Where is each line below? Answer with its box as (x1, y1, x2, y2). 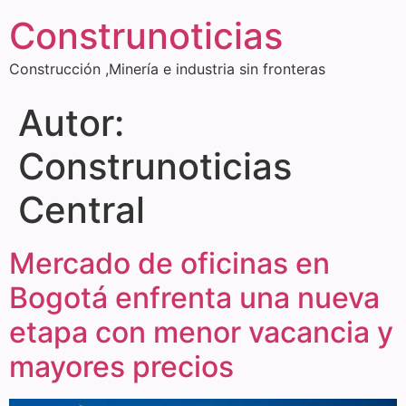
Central (18, 188, 145, 232)
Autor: (18, 101, 124, 145)
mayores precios (9, 349, 234, 384)
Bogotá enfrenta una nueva (9, 280, 380, 315)
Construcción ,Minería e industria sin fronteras (9, 60, 325, 78)
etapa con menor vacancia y (9, 314, 393, 350)
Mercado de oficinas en (9, 246, 330, 281)
